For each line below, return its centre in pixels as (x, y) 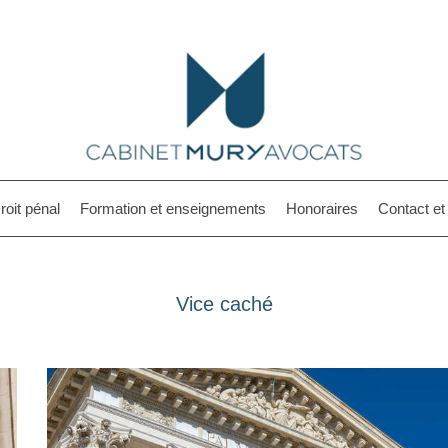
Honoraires (322, 208)
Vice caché (224, 304)
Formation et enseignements (173, 208)
